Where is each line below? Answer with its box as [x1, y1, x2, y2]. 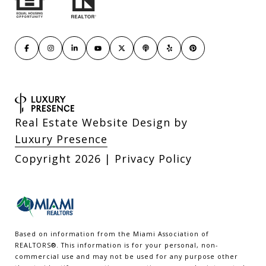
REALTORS [15, 240, 51, 249]
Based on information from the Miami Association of [15, 229, 209, 238]
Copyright [15, 151, 75, 166]
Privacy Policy [115, 151, 192, 166]
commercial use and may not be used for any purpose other [15, 252, 238, 261]
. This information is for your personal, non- [56, 240, 218, 249]
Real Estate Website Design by [15, 115, 188, 129]
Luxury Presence [15, 131, 107, 146]
